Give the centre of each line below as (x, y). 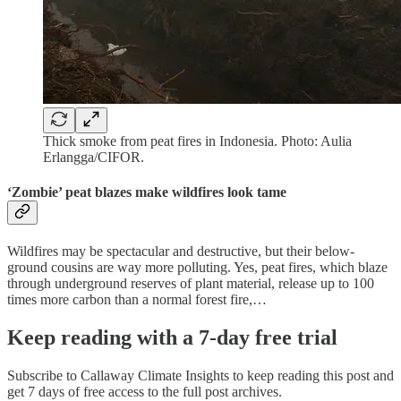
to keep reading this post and (311, 375)
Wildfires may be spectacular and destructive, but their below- (181, 252)
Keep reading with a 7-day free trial (172, 337)
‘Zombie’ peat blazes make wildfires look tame (147, 192)
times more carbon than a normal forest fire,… (137, 300)
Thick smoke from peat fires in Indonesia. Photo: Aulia (197, 141)
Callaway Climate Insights (155, 375)
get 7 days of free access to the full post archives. (145, 391)
